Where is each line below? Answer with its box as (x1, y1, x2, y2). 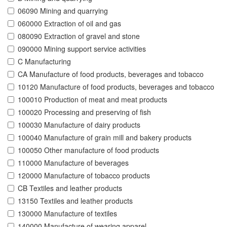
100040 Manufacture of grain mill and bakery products (18, 132, 192, 143)
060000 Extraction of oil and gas (18, 18, 121, 29)
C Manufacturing (18, 56, 71, 67)
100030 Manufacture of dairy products (18, 120, 140, 130)
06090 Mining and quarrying (18, 6, 108, 16)
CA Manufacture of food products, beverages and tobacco (18, 69, 204, 80)
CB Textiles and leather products (18, 183, 122, 194)
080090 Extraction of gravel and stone (18, 31, 140, 42)
